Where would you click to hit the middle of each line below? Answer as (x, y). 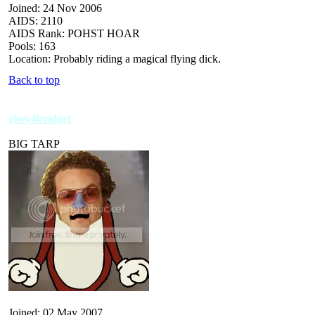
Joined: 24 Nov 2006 (55, 8)
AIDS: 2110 (36, 20)
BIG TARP (34, 143)
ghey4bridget (40, 118)
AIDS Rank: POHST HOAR (74, 33)
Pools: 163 (32, 46)
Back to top (34, 79)
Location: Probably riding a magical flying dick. (115, 58)
